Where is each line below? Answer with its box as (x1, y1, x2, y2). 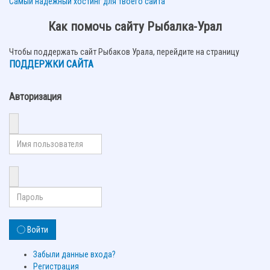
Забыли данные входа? (33, 250, 116, 260)
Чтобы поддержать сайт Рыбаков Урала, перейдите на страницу (9, 47, 239, 57)
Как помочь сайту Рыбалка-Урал (48, 19, 222, 34)
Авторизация (9, 90, 61, 102)
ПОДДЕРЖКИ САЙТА (9, 58, 93, 71)
